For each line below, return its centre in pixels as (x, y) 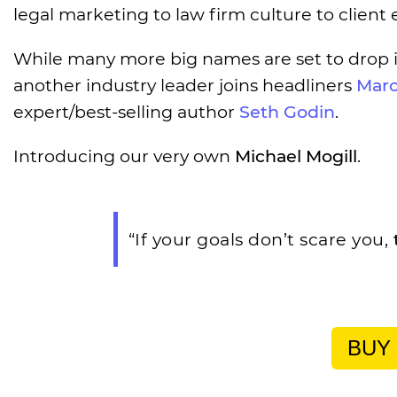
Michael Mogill (296, 156)
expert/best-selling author (126, 112)
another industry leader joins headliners (185, 86)
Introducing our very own (124, 156)
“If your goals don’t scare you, (261, 240)
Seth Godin (287, 112)
